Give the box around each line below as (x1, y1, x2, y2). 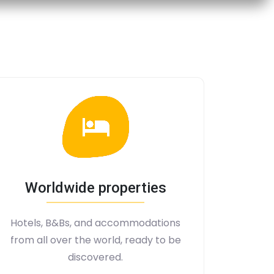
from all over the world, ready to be (10, 233, 181, 247)
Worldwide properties (24, 179, 166, 196)
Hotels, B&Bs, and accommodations (10, 216, 180, 230)
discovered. (68, 250, 123, 264)
